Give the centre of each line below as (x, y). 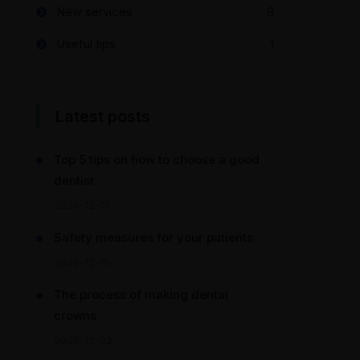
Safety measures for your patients (153, 237)
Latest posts (103, 117)
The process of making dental (141, 295)
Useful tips (86, 44)
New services (94, 12)
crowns (75, 315)
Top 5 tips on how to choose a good (157, 160)
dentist (74, 180)
